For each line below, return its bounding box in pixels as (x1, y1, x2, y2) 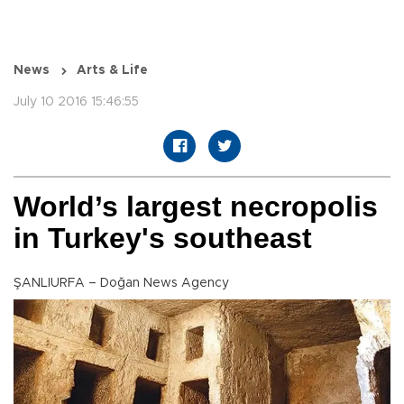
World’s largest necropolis (14, 190, 378, 224)
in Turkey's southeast (14, 222, 312, 255)
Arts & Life (77, 64, 148, 78)
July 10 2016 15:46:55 (14, 96, 139, 109)
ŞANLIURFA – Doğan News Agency (14, 277, 229, 290)
